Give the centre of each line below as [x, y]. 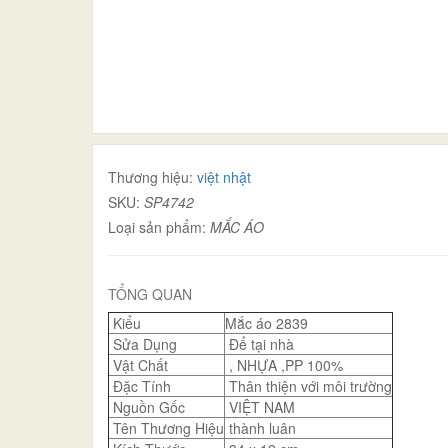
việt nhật [224, 176]
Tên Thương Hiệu [166, 427]
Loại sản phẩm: [159, 226]
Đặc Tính [140, 385]
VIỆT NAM [260, 406]
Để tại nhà [259, 343]
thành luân [260, 427]
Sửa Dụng [143, 343]
